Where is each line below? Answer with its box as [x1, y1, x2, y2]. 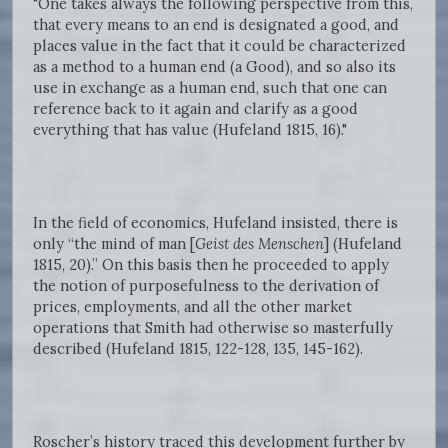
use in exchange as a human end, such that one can [33, 78, 387, 98]
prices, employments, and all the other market [33, 297, 352, 317]
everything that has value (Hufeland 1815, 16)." [33, 120, 347, 140]
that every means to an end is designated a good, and [33, 15, 399, 35]
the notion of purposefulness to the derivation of [33, 276, 379, 296]
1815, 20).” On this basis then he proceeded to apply [33, 255, 389, 275]
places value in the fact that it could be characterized [33, 36, 406, 56]
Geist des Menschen [195, 234, 324, 254]
